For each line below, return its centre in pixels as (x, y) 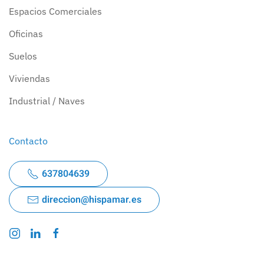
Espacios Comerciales (55, 11)
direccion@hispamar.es (92, 199)
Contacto (28, 141)
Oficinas (26, 33)
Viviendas (29, 78)
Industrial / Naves (47, 100)
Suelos (23, 56)
